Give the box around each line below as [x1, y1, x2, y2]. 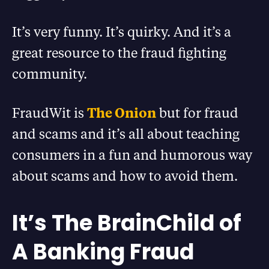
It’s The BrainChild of [12, 208, 241, 238]
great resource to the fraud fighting [12, 44, 226, 61]
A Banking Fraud [12, 237, 194, 267]
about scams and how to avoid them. [12, 167, 238, 184]
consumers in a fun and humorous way [12, 146, 252, 163]
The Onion [87, 104, 156, 121]
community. [12, 65, 87, 82]
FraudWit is [12, 104, 87, 121]
